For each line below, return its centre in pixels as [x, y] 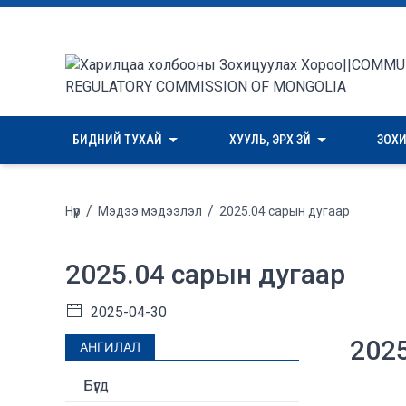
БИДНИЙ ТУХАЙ [117, 140]
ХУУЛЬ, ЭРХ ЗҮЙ [270, 140]
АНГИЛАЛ [110, 347]
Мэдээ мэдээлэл [150, 211]
